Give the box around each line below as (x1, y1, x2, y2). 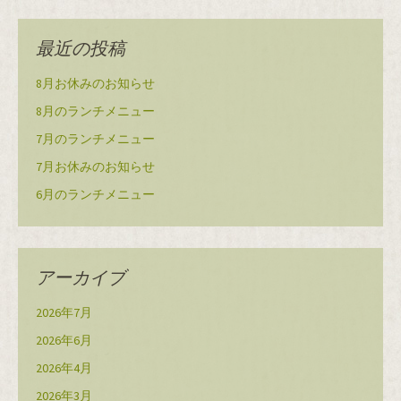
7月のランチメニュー (36, 131, 155, 148)
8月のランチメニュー (36, 103, 155, 120)
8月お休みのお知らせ (36, 75, 155, 92)
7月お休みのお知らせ (36, 158, 155, 175)
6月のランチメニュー (36, 186, 155, 203)
